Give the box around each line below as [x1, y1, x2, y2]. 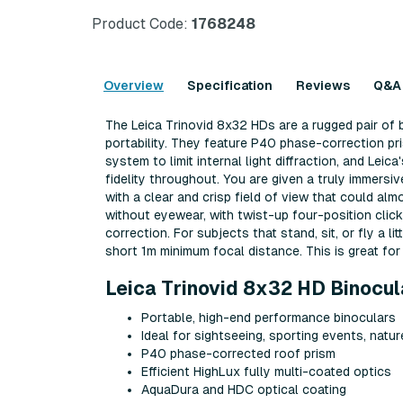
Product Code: [92, 15, 188, 32]
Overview [103, 78, 164, 93]
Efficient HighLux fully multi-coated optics [141, 363, 391, 379]
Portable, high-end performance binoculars [141, 309, 396, 325]
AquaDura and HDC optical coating [141, 381, 346, 397]
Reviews [296, 78, 350, 93]
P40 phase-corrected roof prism [141, 345, 336, 361]
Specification [187, 78, 273, 93]
